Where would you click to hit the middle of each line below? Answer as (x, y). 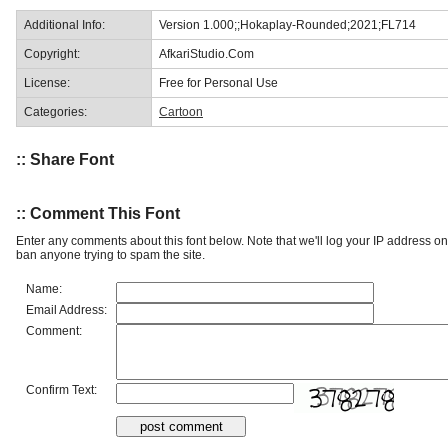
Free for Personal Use (218, 82)
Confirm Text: (61, 389)
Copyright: (52, 53)
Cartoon (181, 111)
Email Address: (66, 309)
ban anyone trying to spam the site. (110, 254)
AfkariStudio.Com (206, 53)
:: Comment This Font (98, 213)
